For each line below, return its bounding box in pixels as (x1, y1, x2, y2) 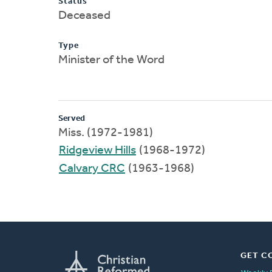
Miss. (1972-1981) (58, 126, 153, 139)
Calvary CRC (59, 162, 125, 175)
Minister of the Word (58, 53, 165, 66)
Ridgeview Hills (59, 144, 136, 157)
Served (58, 114, 85, 123)
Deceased (58, 9, 110, 22)
